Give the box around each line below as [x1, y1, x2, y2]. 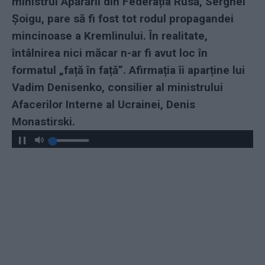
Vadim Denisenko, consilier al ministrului [12, 80, 223, 94]
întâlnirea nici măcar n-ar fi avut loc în [12, 46, 208, 60]
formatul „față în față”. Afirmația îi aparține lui [12, 63, 245, 77]
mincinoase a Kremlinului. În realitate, [12, 28, 208, 43]
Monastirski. [12, 114, 75, 128]
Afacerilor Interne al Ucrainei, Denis [12, 97, 195, 111]
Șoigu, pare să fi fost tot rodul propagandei [12, 11, 234, 25]
